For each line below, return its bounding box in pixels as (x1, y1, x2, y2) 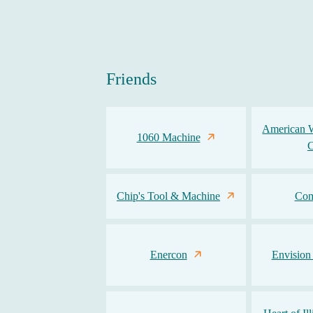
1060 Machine (136, 131, 201, 143)
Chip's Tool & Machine (117, 190, 220, 202)
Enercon (150, 249, 187, 261)
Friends (106, 70, 156, 88)
